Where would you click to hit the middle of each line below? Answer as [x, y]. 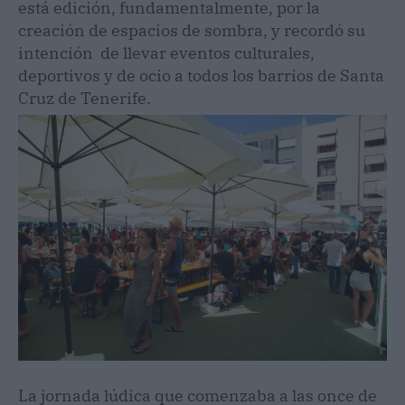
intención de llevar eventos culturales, [166, 53]
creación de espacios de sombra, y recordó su [192, 31]
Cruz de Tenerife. [85, 99]
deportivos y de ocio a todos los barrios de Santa [201, 76]
